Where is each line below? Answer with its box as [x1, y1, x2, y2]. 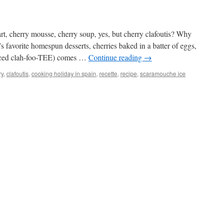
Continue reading [88, 52, 144, 62]
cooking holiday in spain [31, 69, 96, 78]
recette [99, 69, 117, 78]
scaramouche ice [140, 69, 186, 78]
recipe [120, 69, 137, 78]
